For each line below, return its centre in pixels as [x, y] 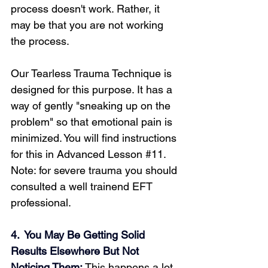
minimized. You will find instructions [95, 138]
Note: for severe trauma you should [95, 170]
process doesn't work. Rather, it [87, 9]
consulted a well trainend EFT [83, 186]
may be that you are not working [89, 25]
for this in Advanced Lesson [78, 154]
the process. [40, 41]
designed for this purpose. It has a [93, 89]
